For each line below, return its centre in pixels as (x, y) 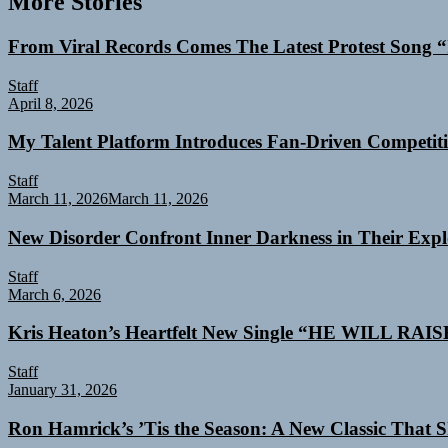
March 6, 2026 (54, 294)
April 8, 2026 (50, 103)
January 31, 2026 (62, 390)
